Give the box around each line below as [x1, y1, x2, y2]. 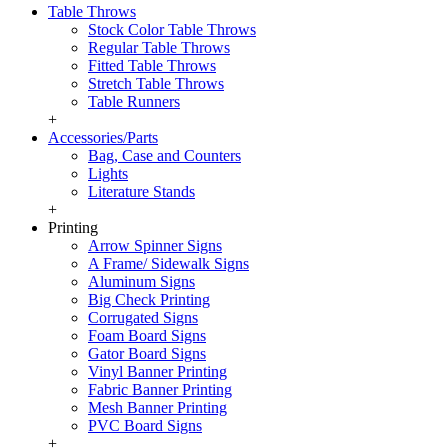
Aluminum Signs [88, 273, 195, 290]
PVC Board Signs [88, 417, 202, 434]
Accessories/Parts [48, 129, 158, 146]
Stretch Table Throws [88, 75, 224, 92]
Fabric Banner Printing [88, 381, 232, 398]
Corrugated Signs [88, 309, 198, 326]
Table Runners [88, 93, 180, 110]
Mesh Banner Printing [88, 399, 227, 416]
